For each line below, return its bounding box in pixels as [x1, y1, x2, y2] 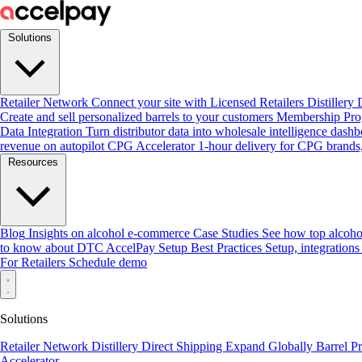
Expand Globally [225, 339, 316, 353]
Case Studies [193, 226, 259, 240]
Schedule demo [69, 255, 147, 269]
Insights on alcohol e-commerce [28, 226, 190, 240]
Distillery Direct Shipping [91, 339, 225, 353]
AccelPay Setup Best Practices [106, 241, 262, 255]
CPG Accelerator [107, 139, 195, 153]
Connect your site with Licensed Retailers [91, 95, 304, 109]
